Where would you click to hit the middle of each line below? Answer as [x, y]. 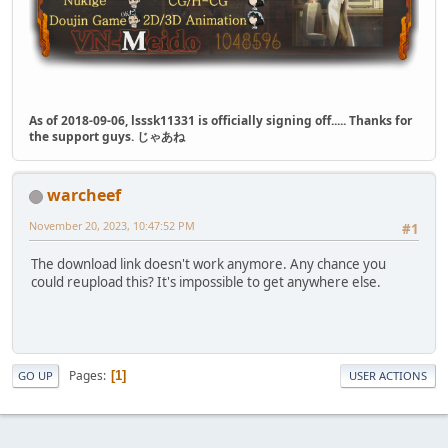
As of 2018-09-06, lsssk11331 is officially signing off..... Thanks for [220, 121]
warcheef [84, 195]
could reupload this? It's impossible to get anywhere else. [206, 281]
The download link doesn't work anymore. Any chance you [208, 263]
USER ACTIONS [388, 376]
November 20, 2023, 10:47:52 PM [112, 226]
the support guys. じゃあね [107, 137]
